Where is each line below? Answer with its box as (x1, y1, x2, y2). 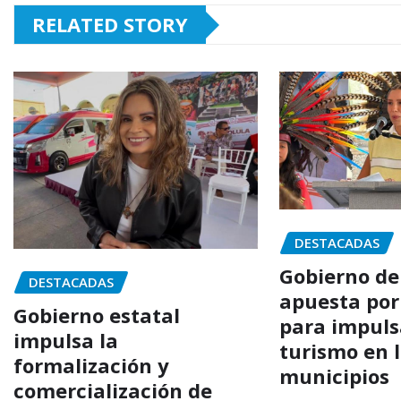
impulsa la (13, 326, 118, 354)
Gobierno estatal (13, 301, 180, 328)
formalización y (13, 351, 169, 379)
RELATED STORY (32, 11, 188, 38)
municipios (279, 362, 390, 389)
